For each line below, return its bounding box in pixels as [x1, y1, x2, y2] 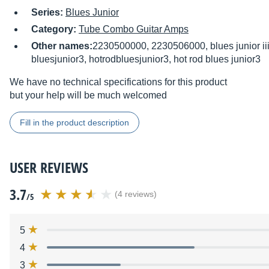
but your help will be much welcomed [10, 90, 167, 101]
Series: [31, 7, 65, 18]
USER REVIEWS [10, 157, 88, 178]
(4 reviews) [115, 190, 157, 199]
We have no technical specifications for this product [10, 77, 227, 88]
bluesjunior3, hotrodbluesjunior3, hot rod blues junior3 [31, 54, 261, 65]
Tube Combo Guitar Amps [79, 24, 189, 35]
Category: [31, 24, 79, 35]
